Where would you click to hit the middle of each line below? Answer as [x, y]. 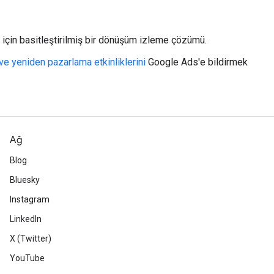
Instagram [30, 199]
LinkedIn [26, 219]
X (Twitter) [31, 239]
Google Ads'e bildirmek [197, 62]
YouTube [27, 258]
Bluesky [25, 180]
